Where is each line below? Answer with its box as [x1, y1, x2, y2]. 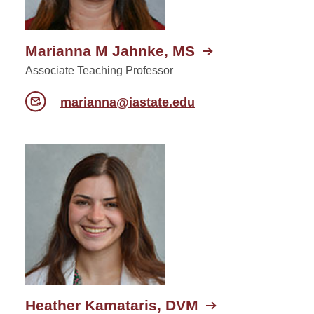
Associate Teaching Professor [25, 64, 173, 76]
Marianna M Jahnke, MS [25, 42, 195, 59]
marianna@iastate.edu [60, 95, 195, 109]
